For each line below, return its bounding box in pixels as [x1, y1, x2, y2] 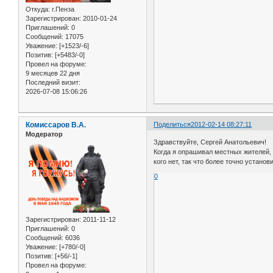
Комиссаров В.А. [26, 120, 86, 129]
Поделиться [154, 120, 191, 128]
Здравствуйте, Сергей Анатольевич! [154, 138, 267, 146]
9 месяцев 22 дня [26, 69, 80, 77]
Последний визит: [26, 78, 80, 86]
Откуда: [26, 5, 50, 13]
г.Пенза [50, 5, 74, 13]
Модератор [26, 130, 63, 138]
